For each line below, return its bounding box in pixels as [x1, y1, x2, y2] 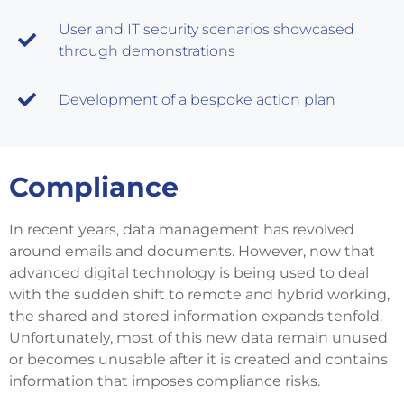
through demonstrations [59, 42, 235, 60]
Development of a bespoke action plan [59, 91, 335, 109]
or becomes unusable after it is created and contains [9, 351, 388, 369]
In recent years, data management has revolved [9, 221, 354, 239]
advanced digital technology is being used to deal [9, 264, 369, 282]
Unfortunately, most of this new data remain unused [9, 329, 388, 347]
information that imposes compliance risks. [9, 372, 320, 390]
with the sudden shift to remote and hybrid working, [9, 286, 390, 304]
